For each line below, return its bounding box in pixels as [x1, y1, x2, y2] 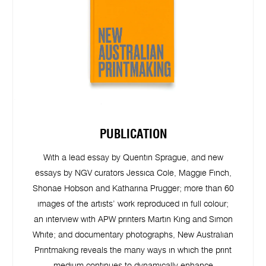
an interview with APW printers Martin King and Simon [33, 216, 233, 224]
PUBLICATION [99, 128, 167, 141]
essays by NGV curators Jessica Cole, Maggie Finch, [34, 169, 232, 178]
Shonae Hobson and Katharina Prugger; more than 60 [32, 185, 234, 194]
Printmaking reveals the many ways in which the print [34, 246, 232, 255]
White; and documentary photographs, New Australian [33, 231, 233, 240]
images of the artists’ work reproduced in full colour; [37, 200, 229, 209]
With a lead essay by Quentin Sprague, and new [43, 154, 223, 163]
